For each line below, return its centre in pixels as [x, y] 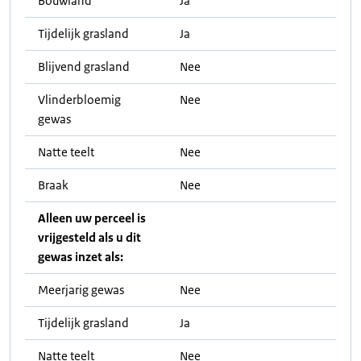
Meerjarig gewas [81, 290]
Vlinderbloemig [79, 100]
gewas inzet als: [81, 257]
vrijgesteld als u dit [89, 237]
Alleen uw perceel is [92, 218]
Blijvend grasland [84, 66]
